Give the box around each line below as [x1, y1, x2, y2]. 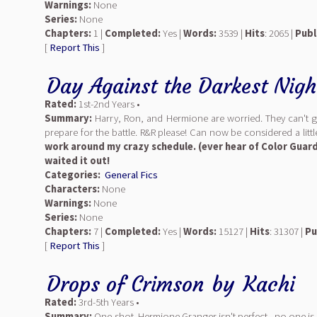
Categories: [45, 168, 100, 181]
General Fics [105, 168, 158, 181]
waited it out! [45, 154, 110, 167]
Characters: [45, 183, 100, 195]
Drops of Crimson [47, 271, 204, 297]
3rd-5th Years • [76, 296, 139, 309]
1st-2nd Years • [76, 98, 140, 110]
